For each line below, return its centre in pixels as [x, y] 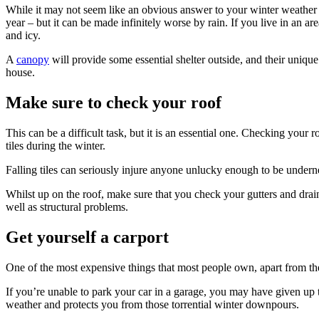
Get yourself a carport [87, 237]
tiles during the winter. [56, 146]
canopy [33, 60]
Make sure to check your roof [114, 103]
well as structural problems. [67, 207]
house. [20, 73]
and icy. [23, 36]
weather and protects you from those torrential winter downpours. [152, 305]
